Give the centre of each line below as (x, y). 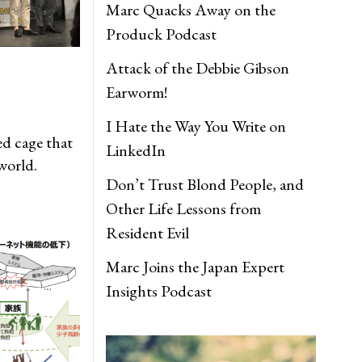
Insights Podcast (159, 291)
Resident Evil (147, 233)
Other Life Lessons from (183, 208)
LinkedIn (136, 150)
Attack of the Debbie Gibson (198, 68)
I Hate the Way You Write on (196, 126)
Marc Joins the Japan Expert (195, 267)
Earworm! (137, 92)
